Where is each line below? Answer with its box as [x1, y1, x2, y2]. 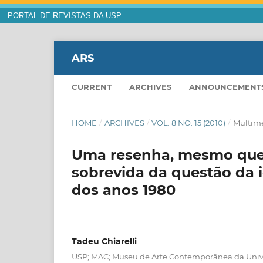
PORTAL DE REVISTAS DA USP [7, 12, 122, 20]
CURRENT [72, 82, 112, 92]
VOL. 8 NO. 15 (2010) [151, 118, 226, 128]
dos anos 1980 [72, 181, 176, 199]
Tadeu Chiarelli [72, 236, 137, 247]
